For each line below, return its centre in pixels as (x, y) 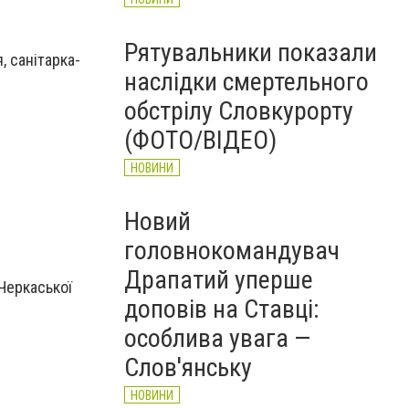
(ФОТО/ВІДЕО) (200, 140)
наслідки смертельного (246, 82)
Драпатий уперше (219, 280)
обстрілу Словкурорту (239, 111)
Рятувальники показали (251, 52)
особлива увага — (217, 338)
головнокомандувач (232, 251)
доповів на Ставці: (222, 309)
